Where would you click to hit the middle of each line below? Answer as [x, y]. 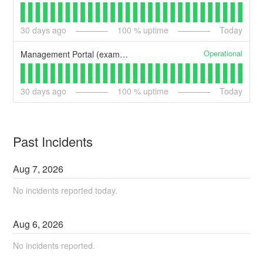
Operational [223, 53]
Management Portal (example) [124, 54]
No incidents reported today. [65, 190]
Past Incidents [53, 141]
